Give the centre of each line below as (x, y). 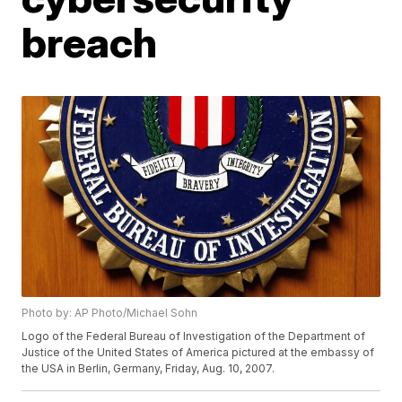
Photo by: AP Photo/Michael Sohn (110, 313)
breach (90, 42)
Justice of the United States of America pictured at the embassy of (198, 353)
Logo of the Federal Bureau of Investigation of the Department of (194, 336)
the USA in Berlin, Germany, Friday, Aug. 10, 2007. (149, 369)
